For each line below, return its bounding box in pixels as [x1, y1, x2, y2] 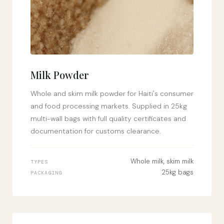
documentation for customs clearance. [30, 126, 161, 135]
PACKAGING [30, 169, 62, 176]
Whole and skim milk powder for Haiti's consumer [30, 89, 193, 98]
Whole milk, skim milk [130, 157, 193, 165]
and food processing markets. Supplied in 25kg [30, 101, 187, 110]
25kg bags [161, 168, 193, 176]
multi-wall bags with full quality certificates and [30, 114, 186, 123]
